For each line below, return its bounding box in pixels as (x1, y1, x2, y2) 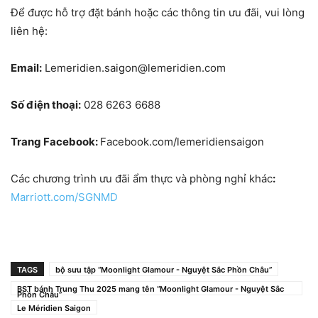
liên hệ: (11, 24, 48, 38)
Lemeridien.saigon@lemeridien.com (42, 61, 226, 75)
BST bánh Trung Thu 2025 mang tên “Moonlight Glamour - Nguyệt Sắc (17, 284, 284, 295)
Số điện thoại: (11, 98, 81, 112)
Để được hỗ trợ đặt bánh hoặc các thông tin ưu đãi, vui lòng (11, 6, 305, 20)
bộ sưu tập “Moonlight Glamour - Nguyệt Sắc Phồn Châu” (55, 265, 272, 275)
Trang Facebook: (11, 135, 100, 149)
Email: (11, 61, 42, 75)
